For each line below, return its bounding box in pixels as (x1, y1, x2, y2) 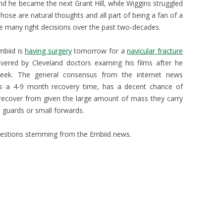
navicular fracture (127, 46, 183, 55)
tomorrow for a (71, 46, 127, 55)
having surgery (25, 46, 72, 55)
